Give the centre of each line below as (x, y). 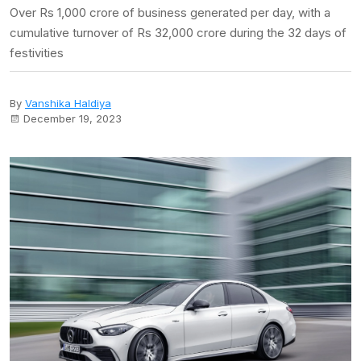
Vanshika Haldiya (68, 103)
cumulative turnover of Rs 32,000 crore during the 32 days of (178, 33)
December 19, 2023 (73, 118)
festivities (37, 53)
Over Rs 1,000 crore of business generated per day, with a (170, 12)
